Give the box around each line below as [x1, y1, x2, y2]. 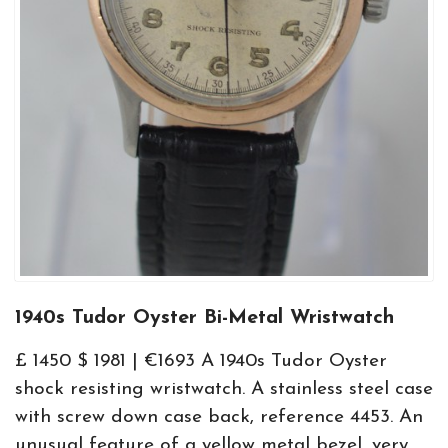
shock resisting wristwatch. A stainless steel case [15, 380, 433, 399]
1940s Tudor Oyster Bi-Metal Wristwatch [15, 308, 394, 328]
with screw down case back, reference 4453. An [15, 408, 423, 427]
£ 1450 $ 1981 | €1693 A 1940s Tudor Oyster [15, 352, 387, 371]
